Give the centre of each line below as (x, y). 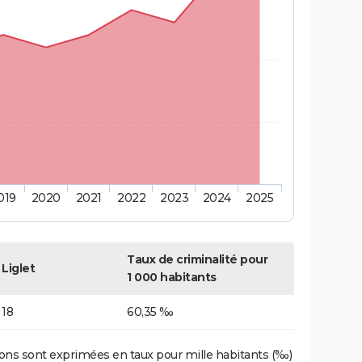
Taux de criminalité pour (197, 260)
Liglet (18, 269)
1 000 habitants (172, 278)
